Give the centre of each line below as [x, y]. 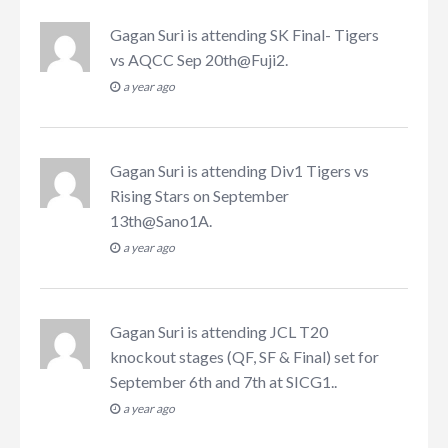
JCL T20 [299, 331]
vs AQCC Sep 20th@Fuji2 [197, 59]
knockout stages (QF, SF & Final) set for [244, 356]
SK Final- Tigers [324, 34]
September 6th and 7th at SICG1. [222, 381]
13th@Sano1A [159, 220]
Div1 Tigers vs [319, 170]
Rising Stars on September [199, 195]
